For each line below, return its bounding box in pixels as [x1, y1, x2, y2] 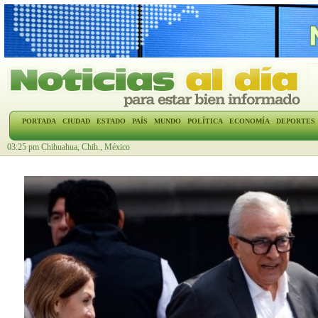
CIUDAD [62, 117, 90, 125]
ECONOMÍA [229, 117, 270, 125]
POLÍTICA [187, 117, 223, 125]
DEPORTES [275, 117, 315, 125]
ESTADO [96, 117, 126, 125]
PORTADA [21, 117, 56, 125]
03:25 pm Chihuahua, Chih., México [7, 142, 130, 152]
